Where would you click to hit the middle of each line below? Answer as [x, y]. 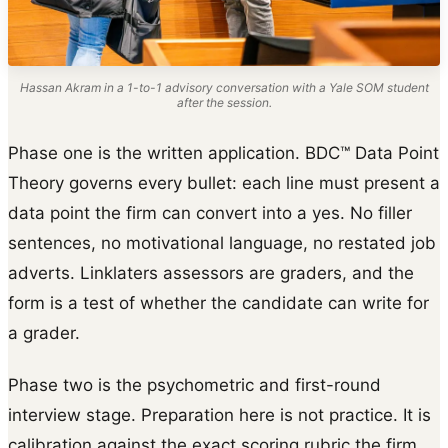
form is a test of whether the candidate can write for [218, 303]
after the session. [224, 103]
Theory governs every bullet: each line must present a [224, 183]
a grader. [44, 333]
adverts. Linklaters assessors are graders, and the [211, 273]
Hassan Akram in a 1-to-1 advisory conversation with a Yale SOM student [224, 88]
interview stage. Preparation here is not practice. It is [219, 415]
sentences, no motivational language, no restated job [222, 243]
